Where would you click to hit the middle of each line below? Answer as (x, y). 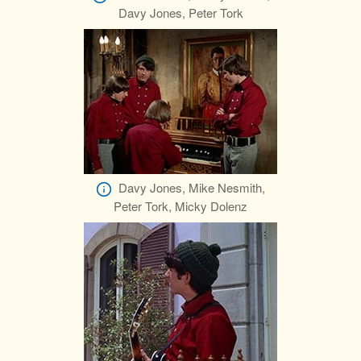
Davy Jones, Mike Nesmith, (192, 187)
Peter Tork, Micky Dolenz (180, 205)
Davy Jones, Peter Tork (180, 12)
